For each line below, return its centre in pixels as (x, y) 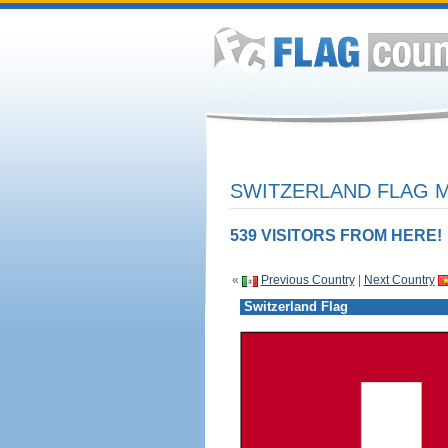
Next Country (399, 280)
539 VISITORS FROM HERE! (335, 235)
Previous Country (307, 280)
